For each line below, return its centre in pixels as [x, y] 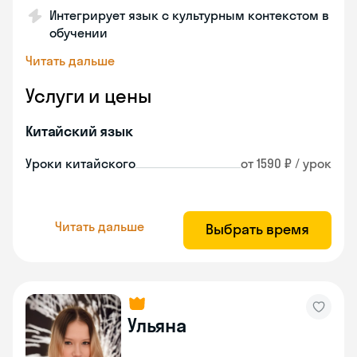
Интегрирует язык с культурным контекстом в [189, 15]
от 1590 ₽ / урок [286, 163]
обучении [78, 33]
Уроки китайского [80, 163]
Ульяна [157, 325]
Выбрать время [257, 229]
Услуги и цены [88, 96]
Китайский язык [79, 131]
